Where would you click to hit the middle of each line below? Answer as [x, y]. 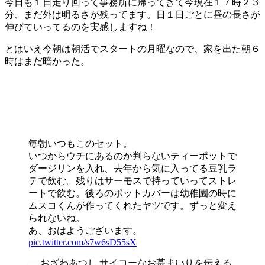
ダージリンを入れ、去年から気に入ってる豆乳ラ [132, 168]
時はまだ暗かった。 [47, 61]
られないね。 [57, 218]
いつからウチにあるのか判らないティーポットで [132, 156]
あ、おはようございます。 [85, 230]
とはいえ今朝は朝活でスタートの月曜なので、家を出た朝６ [132, 49]
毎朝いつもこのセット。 [80, 143]
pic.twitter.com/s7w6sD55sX [83, 242]
